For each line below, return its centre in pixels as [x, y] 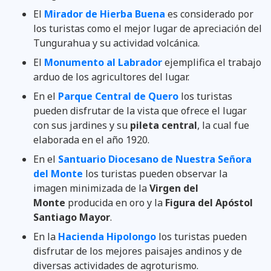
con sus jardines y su [82, 125]
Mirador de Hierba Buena [105, 14]
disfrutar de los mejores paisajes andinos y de [138, 251]
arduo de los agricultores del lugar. [111, 77]
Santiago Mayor [72, 217]
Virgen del [173, 188]
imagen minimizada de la [90, 188]
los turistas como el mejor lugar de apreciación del [148, 28]
